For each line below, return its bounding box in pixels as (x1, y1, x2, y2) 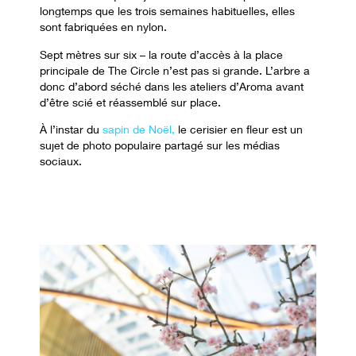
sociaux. (40, 154, 85, 168)
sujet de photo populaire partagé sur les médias (40, 138, 280, 153)
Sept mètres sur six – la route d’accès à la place (40, 47, 283, 61)
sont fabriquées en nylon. (40, 20, 167, 34)
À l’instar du (40, 122, 103, 137)
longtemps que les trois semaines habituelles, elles (40, 4, 295, 18)
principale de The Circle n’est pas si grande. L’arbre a (40, 63, 310, 77)
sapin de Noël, (103, 122, 178, 137)
